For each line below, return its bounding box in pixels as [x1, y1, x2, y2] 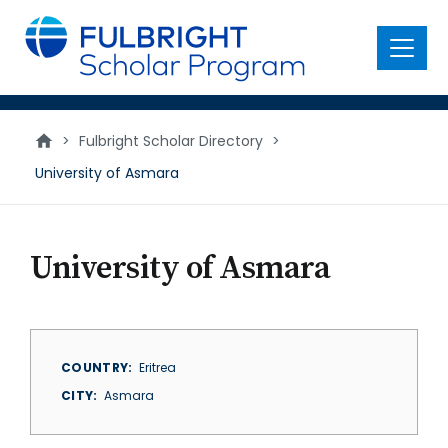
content [12, 28, 81, 51]
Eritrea [138, 359, 176, 376]
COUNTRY [61, 359, 129, 376]
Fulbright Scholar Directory [79, 131, 263, 151]
